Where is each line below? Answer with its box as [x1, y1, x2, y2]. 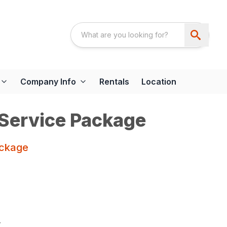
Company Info [20, 77, 76, 87]
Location [141, 77, 176, 87]
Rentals [99, 77, 129, 87]
